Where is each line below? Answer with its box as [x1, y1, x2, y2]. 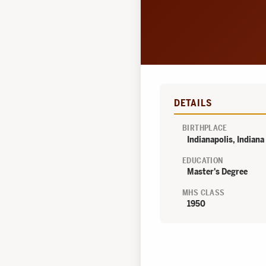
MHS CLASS [182, 188, 225, 197]
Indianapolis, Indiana [187, 134, 264, 145]
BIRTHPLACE [182, 123, 227, 133]
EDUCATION [182, 156, 223, 165]
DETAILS [174, 97, 212, 109]
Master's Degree [187, 166, 248, 177]
